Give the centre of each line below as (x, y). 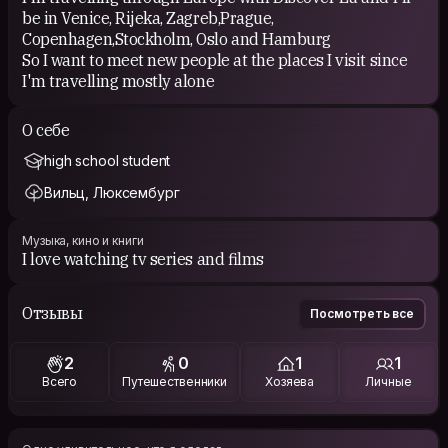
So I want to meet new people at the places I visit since (215, 59)
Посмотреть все (362, 313)
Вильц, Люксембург (112, 192)
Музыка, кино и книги (83, 240)
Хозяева (290, 382)
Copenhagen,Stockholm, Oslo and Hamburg (176, 38)
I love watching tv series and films (143, 258)
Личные (388, 382)
